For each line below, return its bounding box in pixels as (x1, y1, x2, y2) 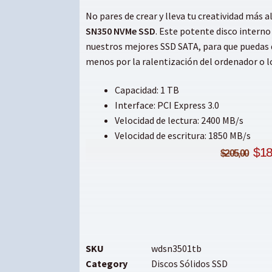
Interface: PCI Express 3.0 (114, 99, 219, 112)
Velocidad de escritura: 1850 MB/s (114, 129, 251, 142)
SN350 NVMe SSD (85, 24, 155, 37)
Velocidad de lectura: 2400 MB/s (114, 114, 243, 127)
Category (85, 257, 127, 270)
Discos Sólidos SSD (151, 257, 228, 270)
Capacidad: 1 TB (114, 84, 179, 97)
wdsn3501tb (151, 242, 202, 255)
